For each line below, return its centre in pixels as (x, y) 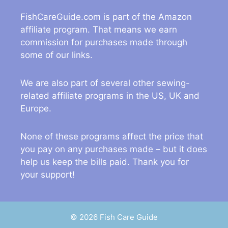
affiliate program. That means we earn (99, 29)
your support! (48, 174)
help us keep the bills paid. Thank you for (105, 162)
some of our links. (56, 55)
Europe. (36, 108)
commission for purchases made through (104, 42)
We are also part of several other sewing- (105, 83)
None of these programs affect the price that (112, 136)
